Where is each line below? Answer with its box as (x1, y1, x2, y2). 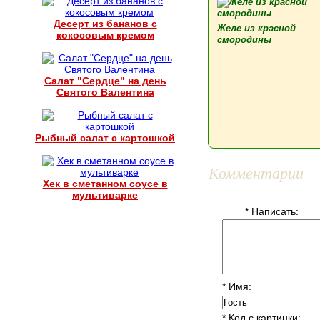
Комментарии (209, 161, 304, 183)
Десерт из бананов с (53, 18, 157, 29)
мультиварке (72, 189, 138, 201)
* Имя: (222, 281, 251, 292)
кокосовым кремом (56, 29, 154, 41)
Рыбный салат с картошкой (35, 132, 175, 144)
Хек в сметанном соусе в (42, 178, 168, 189)
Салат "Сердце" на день (44, 75, 166, 86)
